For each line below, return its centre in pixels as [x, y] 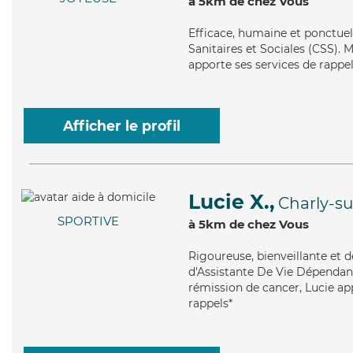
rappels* [210, 303]
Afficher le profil [122, 126]
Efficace [210, 33]
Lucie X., [232, 202]
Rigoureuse [220, 256]
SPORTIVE [88, 221]
